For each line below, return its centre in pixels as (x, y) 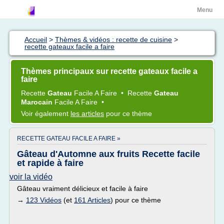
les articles (87, 113)
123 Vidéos (44, 200)
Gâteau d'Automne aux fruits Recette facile (108, 154)
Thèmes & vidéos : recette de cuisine (113, 39)
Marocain (38, 102)
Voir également (46, 113)
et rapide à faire (50, 163)
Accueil (36, 39)
